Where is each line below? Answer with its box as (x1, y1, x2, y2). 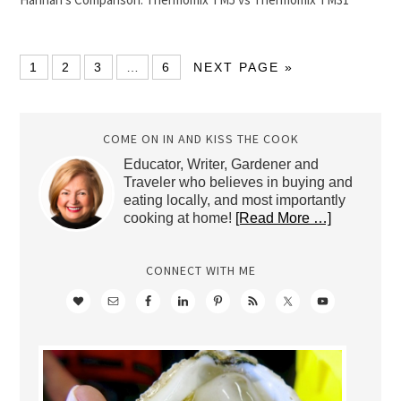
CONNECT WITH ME (145, 262, 256, 278)
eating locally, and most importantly (123, 192, 346, 208)
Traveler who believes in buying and (123, 175, 353, 190)
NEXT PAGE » (193, 60, 294, 74)
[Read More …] (235, 210, 331, 226)
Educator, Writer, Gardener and (123, 157, 319, 172)
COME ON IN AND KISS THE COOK (102, 131, 299, 147)
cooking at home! (123, 210, 235, 226)
